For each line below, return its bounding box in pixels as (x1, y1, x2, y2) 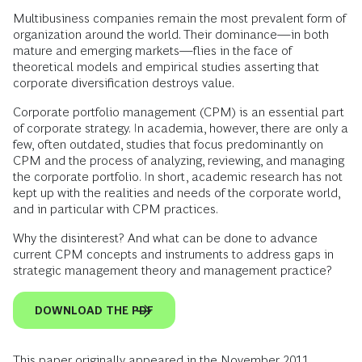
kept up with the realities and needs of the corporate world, (13, 186, 340, 200)
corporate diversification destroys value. (13, 76, 234, 90)
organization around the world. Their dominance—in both (13, 27, 329, 41)
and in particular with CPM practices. (13, 202, 218, 216)
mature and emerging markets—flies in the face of (13, 44, 292, 57)
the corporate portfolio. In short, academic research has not (13, 170, 343, 183)
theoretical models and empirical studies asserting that (13, 60, 319, 74)
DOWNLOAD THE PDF (35, 304, 154, 317)
